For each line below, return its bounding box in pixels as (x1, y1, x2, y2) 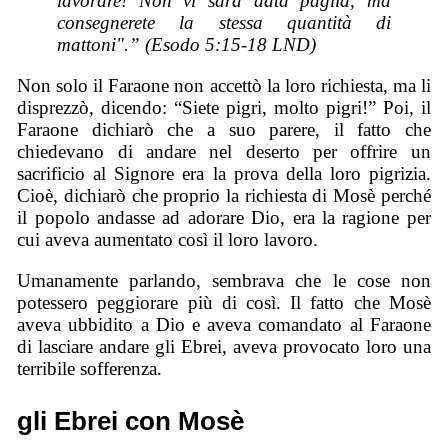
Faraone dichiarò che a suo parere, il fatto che (17, 119, 431, 141)
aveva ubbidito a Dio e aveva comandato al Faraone (17, 313, 431, 335)
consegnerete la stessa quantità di (57, 12, 391, 34)
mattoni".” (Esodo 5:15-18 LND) (57, 34, 317, 56)
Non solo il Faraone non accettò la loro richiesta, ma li (17, 75, 431, 97)
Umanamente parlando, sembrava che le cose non (17, 269, 431, 291)
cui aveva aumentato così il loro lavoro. (17, 229, 319, 251)
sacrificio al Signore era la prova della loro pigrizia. (17, 163, 431, 185)
